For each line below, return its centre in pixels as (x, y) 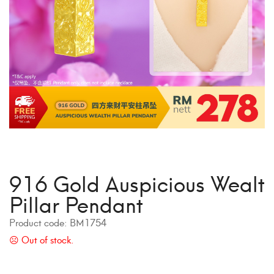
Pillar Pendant (76, 203)
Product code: (39, 222)
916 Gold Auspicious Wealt (137, 182)
